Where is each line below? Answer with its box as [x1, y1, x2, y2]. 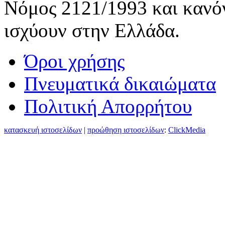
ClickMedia [168, 126, 205, 135]
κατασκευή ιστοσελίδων [4, 126, 82, 135]
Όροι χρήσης [24, 50, 125, 72]
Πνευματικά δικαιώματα [24, 73, 216, 95]
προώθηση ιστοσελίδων [87, 126, 164, 135]
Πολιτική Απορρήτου [24, 95, 192, 118]
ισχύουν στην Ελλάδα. [4, 20, 180, 42]
